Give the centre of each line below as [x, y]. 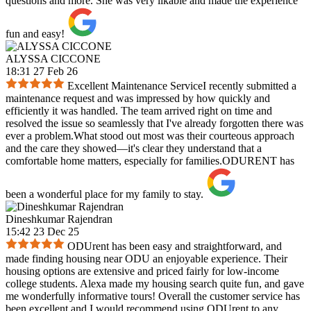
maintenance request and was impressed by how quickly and [138, 99]
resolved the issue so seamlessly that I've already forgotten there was [154, 124]
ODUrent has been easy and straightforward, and [175, 246]
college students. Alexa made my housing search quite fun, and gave [155, 284]
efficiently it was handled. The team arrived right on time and [139, 111]
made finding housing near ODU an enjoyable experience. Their [146, 259]
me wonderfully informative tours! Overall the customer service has [153, 296]
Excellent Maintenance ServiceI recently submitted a [182, 86]
